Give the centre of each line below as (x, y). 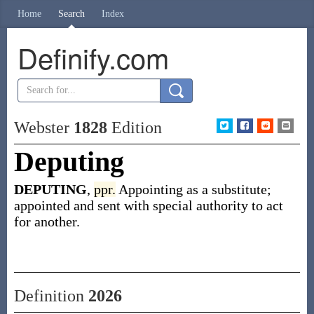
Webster (43, 128)
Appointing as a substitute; (194, 189)
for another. (47, 221)
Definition (51, 296)
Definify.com (93, 57)
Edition (134, 128)
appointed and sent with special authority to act (148, 205)
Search (71, 14)
